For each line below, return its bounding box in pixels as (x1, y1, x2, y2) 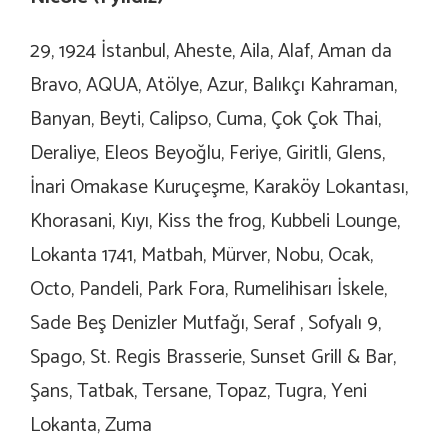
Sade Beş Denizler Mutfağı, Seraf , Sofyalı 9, (30, 306, 381, 340)
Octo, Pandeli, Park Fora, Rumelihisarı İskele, (30, 272, 387, 306)
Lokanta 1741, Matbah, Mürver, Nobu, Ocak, (30, 238, 373, 272)
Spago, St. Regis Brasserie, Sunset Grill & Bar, (30, 340, 396, 374)
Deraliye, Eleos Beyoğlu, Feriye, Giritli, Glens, (30, 136, 385, 170)
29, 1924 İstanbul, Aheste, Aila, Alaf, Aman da (30, 34, 392, 68)
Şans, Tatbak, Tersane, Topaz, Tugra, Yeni (30, 374, 367, 408)
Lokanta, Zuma (30, 408, 152, 442)
